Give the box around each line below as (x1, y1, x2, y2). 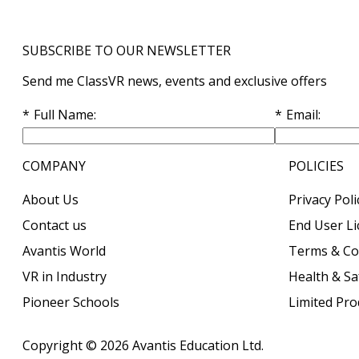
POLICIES (288, 156, 344, 175)
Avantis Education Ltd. (132, 336, 264, 354)
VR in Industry (22, 267, 107, 285)
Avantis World (22, 241, 106, 260)
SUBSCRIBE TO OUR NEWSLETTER (22, 41, 231, 59)
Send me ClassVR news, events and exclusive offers (22, 71, 327, 90)
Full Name (34, 105, 94, 123)
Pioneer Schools (22, 292, 119, 311)
